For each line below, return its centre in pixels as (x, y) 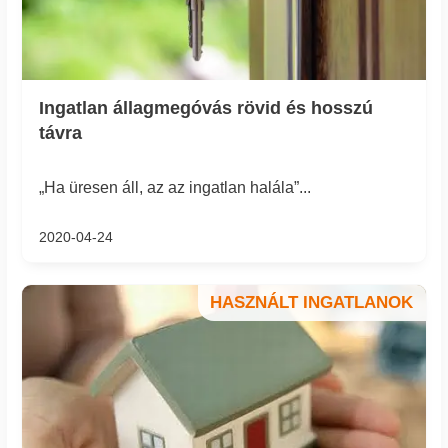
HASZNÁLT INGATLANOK (312, 303)
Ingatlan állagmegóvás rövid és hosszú (205, 108)
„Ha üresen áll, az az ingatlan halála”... (174, 187)
